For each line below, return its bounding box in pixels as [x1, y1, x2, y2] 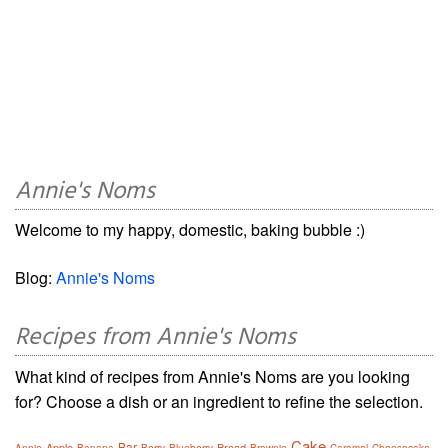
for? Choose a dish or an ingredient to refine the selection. [15, 390, 423, 413]
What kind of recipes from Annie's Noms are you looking [15, 365, 410, 388]
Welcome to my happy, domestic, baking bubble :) [15, 218, 365, 241]
